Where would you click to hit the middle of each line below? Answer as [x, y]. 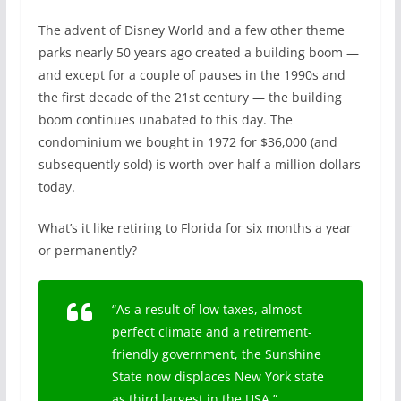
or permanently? [87, 251]
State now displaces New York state [218, 377]
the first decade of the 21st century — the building [190, 98]
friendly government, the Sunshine [216, 354]
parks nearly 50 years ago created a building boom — [198, 53]
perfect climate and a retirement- [212, 332]
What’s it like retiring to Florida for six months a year [195, 228]
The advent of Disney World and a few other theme [191, 30]
